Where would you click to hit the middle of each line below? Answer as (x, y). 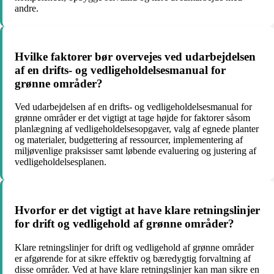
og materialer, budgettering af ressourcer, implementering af (129, 140)
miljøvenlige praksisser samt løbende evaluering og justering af (135, 151)
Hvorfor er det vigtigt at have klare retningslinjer (137, 210)
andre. (27, 8)
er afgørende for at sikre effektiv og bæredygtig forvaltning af (133, 258)
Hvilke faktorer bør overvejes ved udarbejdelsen (135, 56)
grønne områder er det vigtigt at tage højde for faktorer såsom (132, 118)
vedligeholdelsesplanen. (61, 162)
